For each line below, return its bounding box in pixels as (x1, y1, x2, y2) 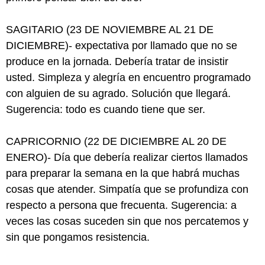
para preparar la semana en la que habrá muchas (6, 167, 240, 179)
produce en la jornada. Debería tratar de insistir (6, 56, 228, 67)
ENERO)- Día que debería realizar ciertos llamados (6, 151, 248, 163)
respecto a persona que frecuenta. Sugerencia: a (6, 199, 237, 211)
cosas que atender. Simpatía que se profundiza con (6, 183, 248, 195)
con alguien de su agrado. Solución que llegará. (6, 88, 231, 99)
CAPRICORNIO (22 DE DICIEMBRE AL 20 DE (6, 135, 227, 147)
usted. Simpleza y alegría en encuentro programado (6, 72, 251, 83)
